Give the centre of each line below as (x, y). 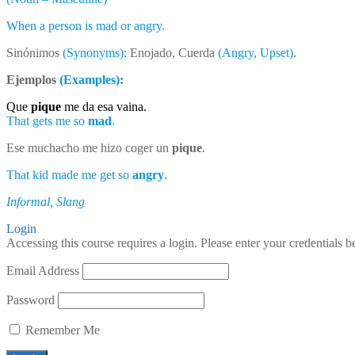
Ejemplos (33, 79)
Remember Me (61, 330)
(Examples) (90, 79)
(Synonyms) (93, 52)
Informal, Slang (46, 201)
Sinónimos (34, 52)
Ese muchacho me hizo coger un (88, 147)
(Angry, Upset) (256, 52)
